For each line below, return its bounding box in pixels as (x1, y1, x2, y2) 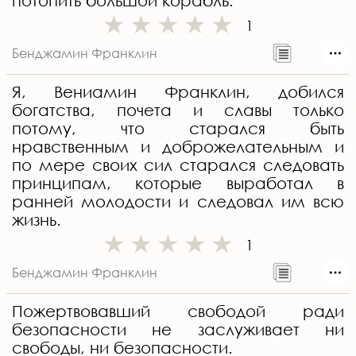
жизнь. (12, 211, 61, 230)
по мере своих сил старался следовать (12, 156, 344, 175)
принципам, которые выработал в (12, 174, 344, 193)
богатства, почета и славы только (12, 101, 344, 120)
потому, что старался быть (12, 119, 344, 138)
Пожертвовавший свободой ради (12, 302, 344, 321)
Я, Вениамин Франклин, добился (12, 83, 344, 102)
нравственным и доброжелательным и (12, 137, 344, 157)
